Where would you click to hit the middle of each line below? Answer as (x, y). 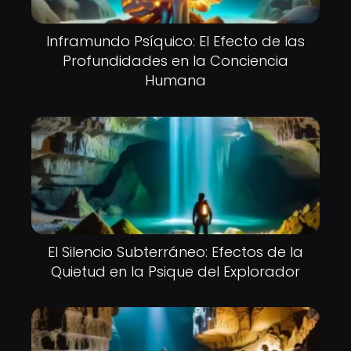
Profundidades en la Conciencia (175, 61)
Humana (175, 80)
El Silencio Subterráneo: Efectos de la (175, 251)
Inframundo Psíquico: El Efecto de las (175, 41)
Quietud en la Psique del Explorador (175, 271)
